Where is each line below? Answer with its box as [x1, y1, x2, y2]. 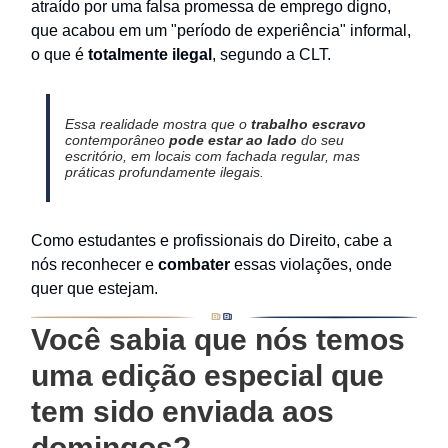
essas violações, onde [234, 255, 392, 273]
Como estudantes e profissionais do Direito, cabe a [31, 231, 392, 249]
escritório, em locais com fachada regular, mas [64, 147, 360, 164]
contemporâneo [64, 131, 169, 148]
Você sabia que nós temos [31, 323, 405, 357]
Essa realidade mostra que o [64, 115, 251, 132]
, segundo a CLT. [212, 45, 331, 63]
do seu [300, 131, 344, 148]
